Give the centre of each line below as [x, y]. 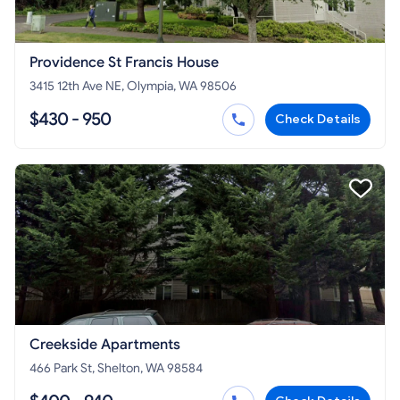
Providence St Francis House [124, 63]
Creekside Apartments [105, 345]
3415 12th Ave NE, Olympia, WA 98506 [133, 87]
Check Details [318, 120]
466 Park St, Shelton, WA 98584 [116, 369]
